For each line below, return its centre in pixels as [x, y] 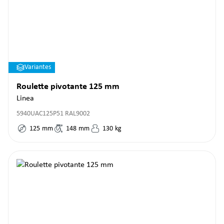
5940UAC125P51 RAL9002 [53, 114]
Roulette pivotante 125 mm [68, 87]
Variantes [38, 67]
